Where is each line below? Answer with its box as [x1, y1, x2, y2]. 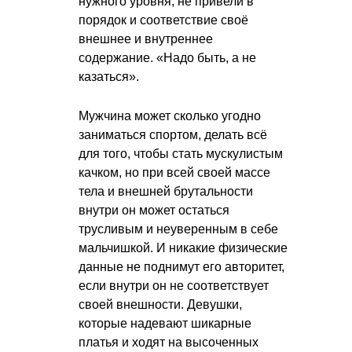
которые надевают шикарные [79, 317, 251, 331]
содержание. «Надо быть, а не [79, 51, 256, 65]
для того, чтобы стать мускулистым [79, 147, 283, 161]
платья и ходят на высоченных [79, 335, 258, 350]
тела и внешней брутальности [79, 185, 253, 199]
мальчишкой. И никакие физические [79, 241, 288, 255]
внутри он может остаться [79, 203, 229, 218]
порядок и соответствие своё [79, 13, 248, 27]
